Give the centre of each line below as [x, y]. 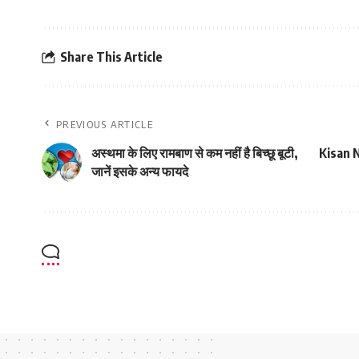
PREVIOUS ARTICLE [105, 124]
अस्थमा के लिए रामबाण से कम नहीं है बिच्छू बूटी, [195, 153]
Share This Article [111, 56]
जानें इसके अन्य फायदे [141, 171]
